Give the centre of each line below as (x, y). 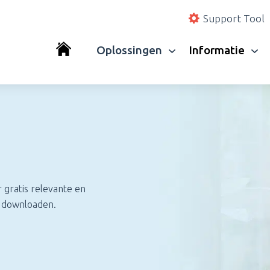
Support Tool (234, 18)
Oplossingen (129, 50)
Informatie (217, 50)
